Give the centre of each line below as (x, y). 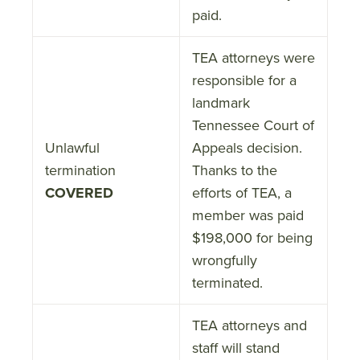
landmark (221, 102)
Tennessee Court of (253, 125)
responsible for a (244, 80)
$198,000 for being (252, 237)
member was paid (248, 215)
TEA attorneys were (254, 57)
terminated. (227, 282)
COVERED (79, 192)
